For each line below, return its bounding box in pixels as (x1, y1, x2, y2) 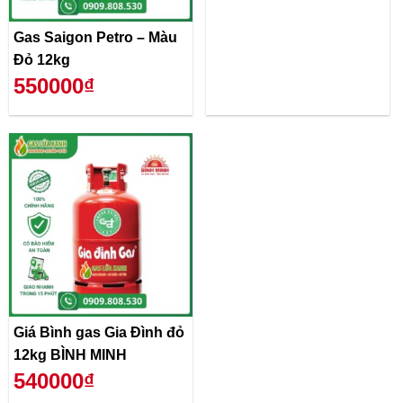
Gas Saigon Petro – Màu (13, 29, 177, 45)
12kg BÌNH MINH (13, 346, 127, 363)
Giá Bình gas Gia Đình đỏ (13, 324, 184, 340)
